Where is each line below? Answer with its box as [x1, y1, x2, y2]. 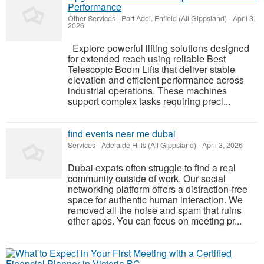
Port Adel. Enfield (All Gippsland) [121, 13, 227, 24]
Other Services [68, 13, 115, 24]
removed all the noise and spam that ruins [68, 203, 242, 217]
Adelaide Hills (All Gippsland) [101, 140, 196, 150]
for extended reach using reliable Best [68, 52, 226, 65]
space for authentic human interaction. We [68, 193, 243, 206]
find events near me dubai [68, 127, 176, 140]
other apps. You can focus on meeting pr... [68, 214, 242, 227]
